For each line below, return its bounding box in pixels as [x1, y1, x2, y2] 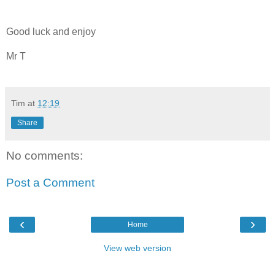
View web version [104, 243, 171, 254]
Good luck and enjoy [6, 26, 96, 37]
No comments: [6, 149, 83, 163]
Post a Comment [6, 176, 95, 190]
